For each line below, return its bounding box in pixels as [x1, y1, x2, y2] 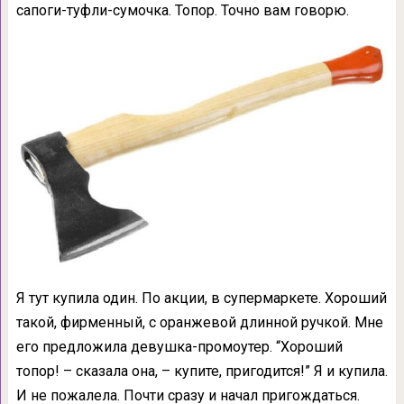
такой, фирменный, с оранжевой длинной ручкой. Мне [15, 314, 383, 332]
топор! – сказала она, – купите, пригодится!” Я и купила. [15, 363, 388, 381]
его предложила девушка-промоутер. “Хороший [15, 338, 343, 356]
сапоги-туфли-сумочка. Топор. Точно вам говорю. [15, 2, 349, 19]
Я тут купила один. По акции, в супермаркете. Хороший [15, 289, 387, 308]
